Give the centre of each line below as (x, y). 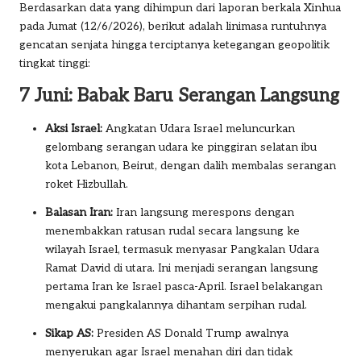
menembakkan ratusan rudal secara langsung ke (172, 231)
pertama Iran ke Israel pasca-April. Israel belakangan (184, 286)
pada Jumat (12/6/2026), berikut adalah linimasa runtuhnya (173, 26)
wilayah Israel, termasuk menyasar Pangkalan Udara (182, 249)
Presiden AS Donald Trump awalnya (191, 333)
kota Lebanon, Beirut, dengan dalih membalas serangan (191, 166)
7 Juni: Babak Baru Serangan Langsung (179, 96)
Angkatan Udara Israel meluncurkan (199, 129)
